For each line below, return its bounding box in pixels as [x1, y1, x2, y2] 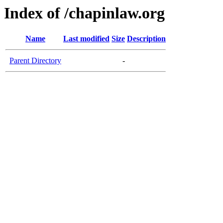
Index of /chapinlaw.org [4, 4, 165, 22]
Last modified [63, 34, 110, 43]
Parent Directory [9, 56, 61, 65]
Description [127, 34, 166, 43]
